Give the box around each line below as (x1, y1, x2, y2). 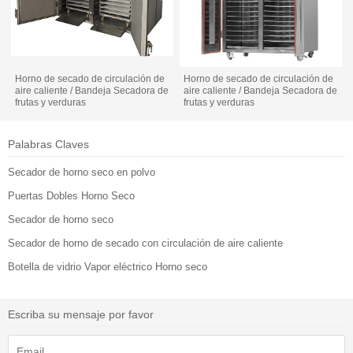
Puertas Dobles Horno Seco (8, 190, 135, 203)
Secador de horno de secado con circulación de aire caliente (8, 237, 283, 250)
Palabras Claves (8, 138, 89, 151)
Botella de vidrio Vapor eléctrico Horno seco (8, 261, 207, 273)
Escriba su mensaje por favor (8, 308, 154, 321)
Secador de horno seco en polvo (8, 166, 155, 179)
